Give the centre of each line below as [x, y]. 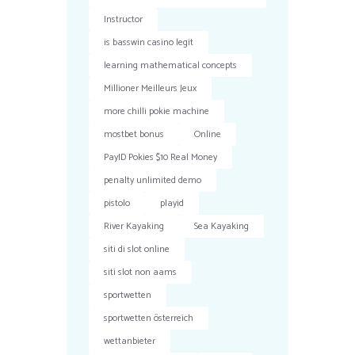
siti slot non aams [141, 272]
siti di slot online [137, 249]
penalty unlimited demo [153, 180]
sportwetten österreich [149, 318]
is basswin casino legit [149, 42]
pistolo [117, 203]
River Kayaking [134, 226]
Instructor [124, 19]
